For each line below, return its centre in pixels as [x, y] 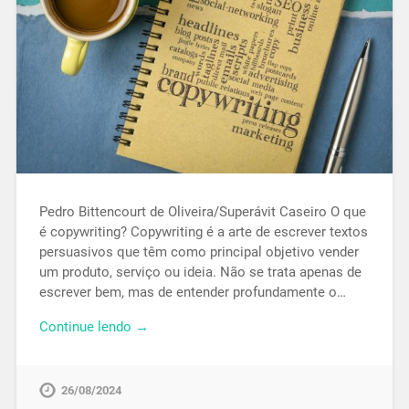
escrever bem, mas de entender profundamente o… [192, 292]
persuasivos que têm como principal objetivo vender [199, 252]
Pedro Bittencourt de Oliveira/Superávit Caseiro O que [202, 211]
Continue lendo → [94, 327]
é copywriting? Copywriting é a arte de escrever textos [203, 231]
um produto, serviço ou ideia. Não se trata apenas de [200, 272]
